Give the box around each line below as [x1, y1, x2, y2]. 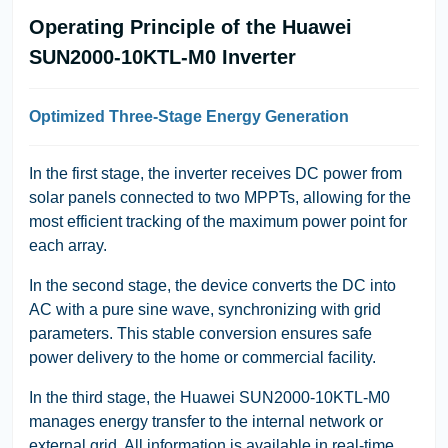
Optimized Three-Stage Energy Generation [29, 107, 349, 125]
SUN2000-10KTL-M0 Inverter [29, 45, 296, 68]
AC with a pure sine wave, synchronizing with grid [29, 300, 381, 318]
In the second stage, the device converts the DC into [29, 276, 396, 294]
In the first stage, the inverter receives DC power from [29, 164, 402, 182]
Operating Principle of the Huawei [29, 15, 352, 38]
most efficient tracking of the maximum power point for [29, 212, 407, 230]
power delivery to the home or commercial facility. [29, 348, 376, 366]
